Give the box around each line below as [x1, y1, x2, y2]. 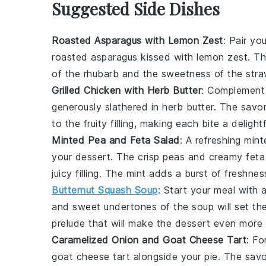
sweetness [161, 67, 211, 80]
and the [119, 67, 161, 80]
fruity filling [83, 117, 134, 129]
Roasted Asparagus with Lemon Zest [52, 34, 223, 46]
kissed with [137, 50, 197, 63]
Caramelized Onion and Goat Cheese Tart [52, 233, 246, 246]
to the [52, 117, 84, 129]
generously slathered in [52, 100, 162, 113]
